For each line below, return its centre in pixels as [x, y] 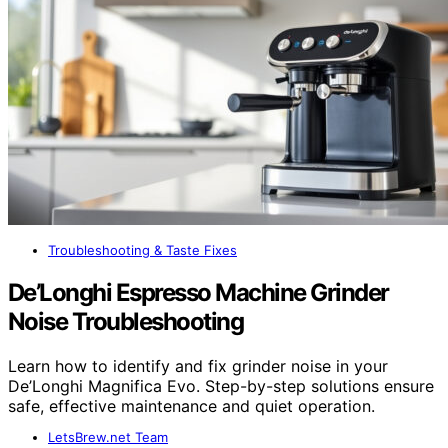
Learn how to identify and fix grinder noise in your [198, 365]
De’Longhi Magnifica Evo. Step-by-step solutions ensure [221, 385]
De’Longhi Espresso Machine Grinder [198, 293]
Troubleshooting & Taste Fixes [142, 250]
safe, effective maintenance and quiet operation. [191, 405]
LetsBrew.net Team [108, 436]
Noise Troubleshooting [126, 322]
